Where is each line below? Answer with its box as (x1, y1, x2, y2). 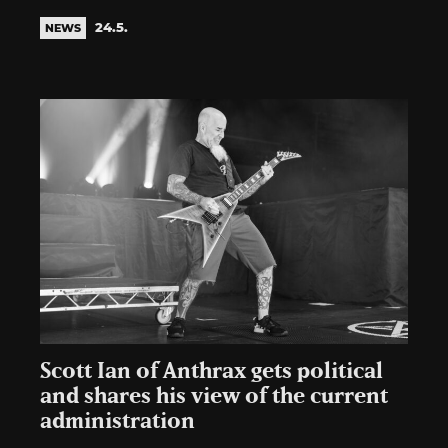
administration (40, 410, 195, 432)
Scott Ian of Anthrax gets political (40, 360, 383, 382)
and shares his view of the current (40, 385, 388, 407)
